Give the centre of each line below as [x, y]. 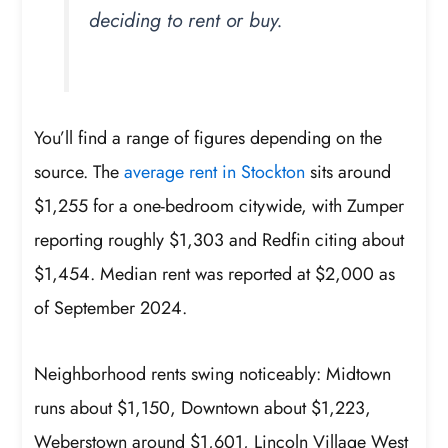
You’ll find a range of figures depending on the [208, 138]
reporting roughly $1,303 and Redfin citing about [219, 240]
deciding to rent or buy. [186, 19]
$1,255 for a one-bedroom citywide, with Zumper [219, 206]
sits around [348, 172]
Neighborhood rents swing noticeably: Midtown [213, 373]
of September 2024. [111, 308]
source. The [79, 172]
